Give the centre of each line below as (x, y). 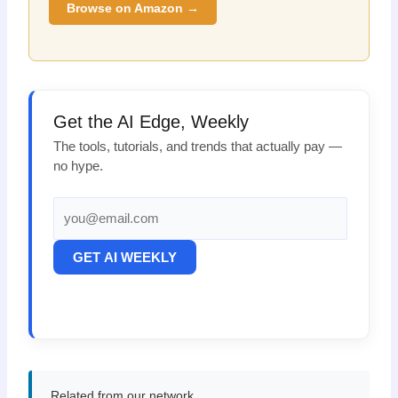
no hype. (78, 167)
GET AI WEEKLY (124, 258)
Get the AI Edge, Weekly (151, 122)
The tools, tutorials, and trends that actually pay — (197, 147)
